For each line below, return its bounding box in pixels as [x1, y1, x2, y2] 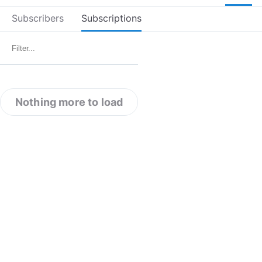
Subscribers [12, 12, 64, 24]
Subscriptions [81, 12, 142, 24]
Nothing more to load [15, 96, 123, 108]
